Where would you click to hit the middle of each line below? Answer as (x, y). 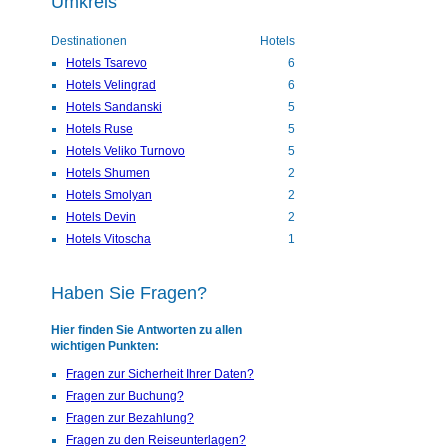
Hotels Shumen (108, 173)
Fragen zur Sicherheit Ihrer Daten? (160, 374)
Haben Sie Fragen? (129, 293)
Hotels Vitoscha (108, 239)
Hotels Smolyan (109, 195)
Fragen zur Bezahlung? (130, 418)
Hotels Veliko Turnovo (125, 151)
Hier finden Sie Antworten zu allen (146, 330)
